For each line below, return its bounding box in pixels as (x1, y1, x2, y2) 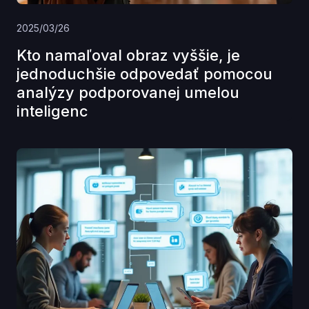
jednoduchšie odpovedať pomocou (17, 65, 272, 83)
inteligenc (17, 102, 88, 121)
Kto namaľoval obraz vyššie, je (17, 46, 240, 65)
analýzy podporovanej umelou (17, 83, 239, 102)
